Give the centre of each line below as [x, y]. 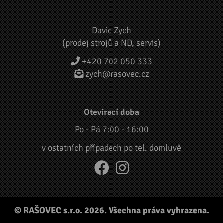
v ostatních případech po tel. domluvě [111, 148]
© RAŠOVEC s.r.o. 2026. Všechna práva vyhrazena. [111, 210]
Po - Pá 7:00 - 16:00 [111, 129]
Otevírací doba [111, 112]
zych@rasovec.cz [117, 73]
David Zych [111, 30]
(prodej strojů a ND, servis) [111, 43]
